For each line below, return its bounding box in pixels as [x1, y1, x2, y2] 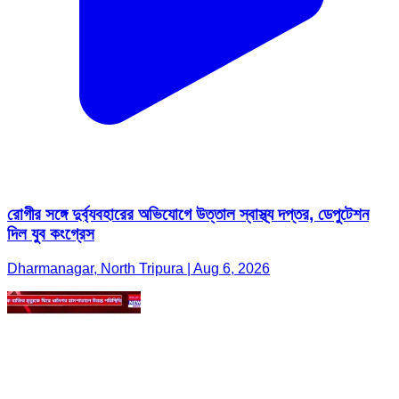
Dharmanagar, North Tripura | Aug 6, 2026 [7, 261, 270, 277]
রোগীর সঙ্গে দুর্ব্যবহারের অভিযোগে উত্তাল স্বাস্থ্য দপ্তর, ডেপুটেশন [7, 205, 369, 224]
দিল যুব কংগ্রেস [7, 224, 94, 244]
